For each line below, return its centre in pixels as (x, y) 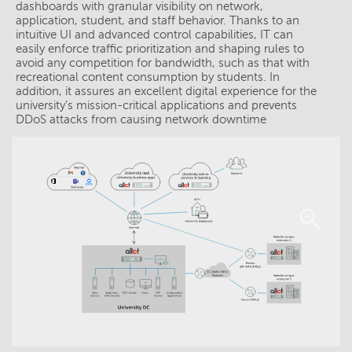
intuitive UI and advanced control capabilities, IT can (154, 35)
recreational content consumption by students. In (148, 77)
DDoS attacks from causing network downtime (141, 120)
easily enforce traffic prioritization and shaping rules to (160, 49)
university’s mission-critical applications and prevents (156, 106)
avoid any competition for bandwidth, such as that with (163, 63)
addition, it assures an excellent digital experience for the (166, 92)
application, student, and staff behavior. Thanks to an (158, 21)
